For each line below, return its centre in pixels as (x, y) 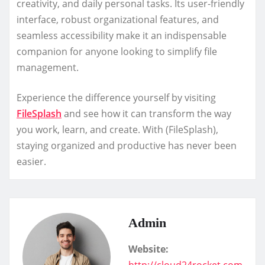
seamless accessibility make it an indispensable (122, 35)
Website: (148, 249)
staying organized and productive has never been (127, 145)
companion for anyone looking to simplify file (117, 51)
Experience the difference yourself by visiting (116, 97)
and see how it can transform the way (146, 113)
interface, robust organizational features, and (118, 19)
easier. (31, 161)
